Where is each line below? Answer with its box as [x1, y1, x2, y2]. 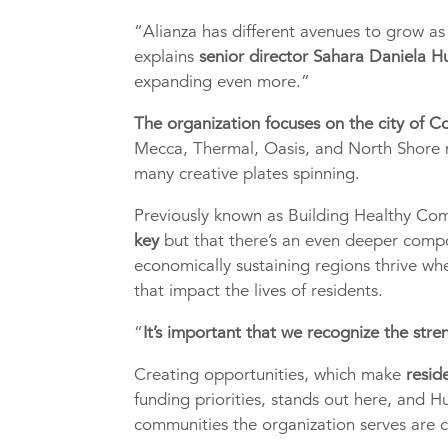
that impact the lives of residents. [134, 280, 389, 302]
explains [134, 46, 200, 68]
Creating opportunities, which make [134, 364, 407, 386]
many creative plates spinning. [134, 163, 366, 185]
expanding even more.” [134, 71, 311, 93]
